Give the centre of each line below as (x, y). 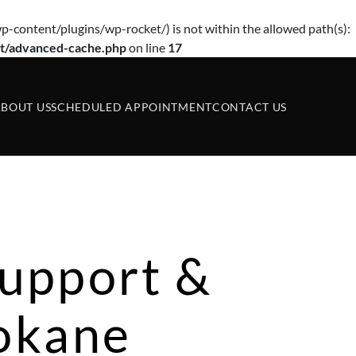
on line (147, 47)
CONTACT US (250, 106)
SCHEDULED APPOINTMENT (132, 106)
